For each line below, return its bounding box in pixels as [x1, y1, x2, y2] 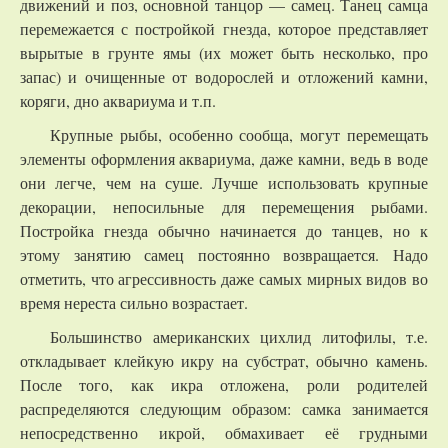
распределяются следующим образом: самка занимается [20, 398, 428, 419]
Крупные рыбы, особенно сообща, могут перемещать [50, 124, 428, 145]
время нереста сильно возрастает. [20, 292, 248, 313]
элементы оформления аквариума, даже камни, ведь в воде [20, 148, 428, 169]
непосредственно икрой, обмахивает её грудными [20, 422, 428, 443]
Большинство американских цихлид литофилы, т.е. [50, 326, 428, 347]
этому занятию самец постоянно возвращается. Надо [20, 244, 428, 265]
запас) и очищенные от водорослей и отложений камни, [20, 66, 428, 87]
